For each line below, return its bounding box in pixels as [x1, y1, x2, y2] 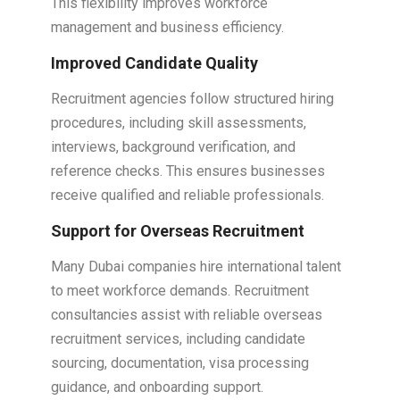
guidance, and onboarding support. [50, 379, 263, 396]
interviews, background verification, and [50, 138, 296, 156]
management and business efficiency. [50, 19, 284, 37]
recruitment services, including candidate [50, 330, 305, 348]
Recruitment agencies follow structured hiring [50, 90, 334, 108]
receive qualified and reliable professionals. [50, 187, 324, 204]
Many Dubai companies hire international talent [50, 258, 341, 276]
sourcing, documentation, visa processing [50, 354, 309, 372]
